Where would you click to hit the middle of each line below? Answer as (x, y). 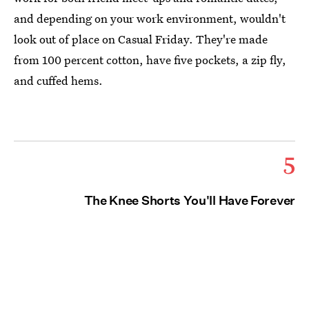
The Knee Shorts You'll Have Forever (189, 201)
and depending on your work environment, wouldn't (150, 19)
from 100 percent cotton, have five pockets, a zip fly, (150, 60)
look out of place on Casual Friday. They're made (141, 39)
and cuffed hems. (58, 81)
